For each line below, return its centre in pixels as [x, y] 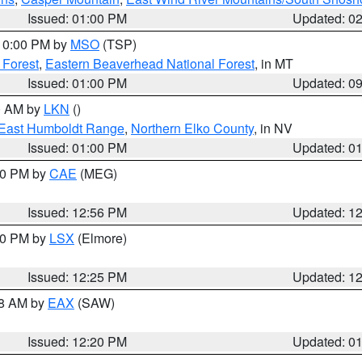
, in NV [273, 128]
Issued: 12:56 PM [78, 212]
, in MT [274, 63]
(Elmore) [101, 238]
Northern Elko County [192, 128]
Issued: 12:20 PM [78, 341]
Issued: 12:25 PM [78, 277]
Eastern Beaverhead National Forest [150, 63]
